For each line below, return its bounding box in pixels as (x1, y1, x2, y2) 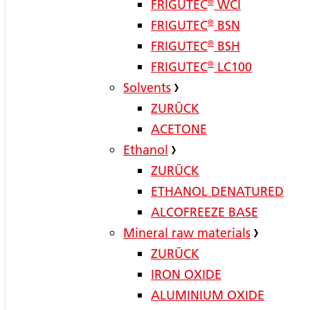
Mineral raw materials (123, 224, 250, 241)
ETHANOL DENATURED (151, 183, 284, 199)
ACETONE (151, 120, 207, 137)
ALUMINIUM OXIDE (151, 286, 264, 303)
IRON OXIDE (151, 266, 221, 282)
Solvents (123, 79, 171, 95)
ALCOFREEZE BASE (151, 203, 258, 220)
